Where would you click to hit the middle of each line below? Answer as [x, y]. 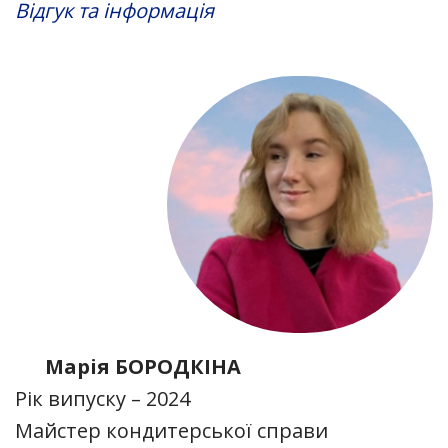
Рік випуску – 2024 [102, 399]
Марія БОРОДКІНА [143, 367]
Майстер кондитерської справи [171, 431]
